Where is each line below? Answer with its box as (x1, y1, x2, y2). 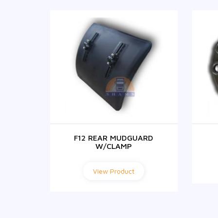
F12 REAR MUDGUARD (74, 133, 154, 142)
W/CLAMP (95, 141, 132, 150)
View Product (93, 166, 135, 175)
